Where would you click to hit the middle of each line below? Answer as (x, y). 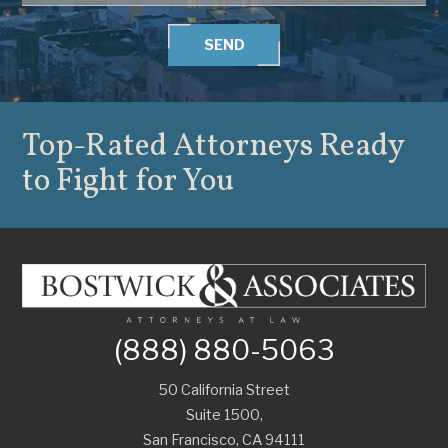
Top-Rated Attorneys (171, 146)
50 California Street (224, 390)
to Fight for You (128, 181)
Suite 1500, (224, 415)
